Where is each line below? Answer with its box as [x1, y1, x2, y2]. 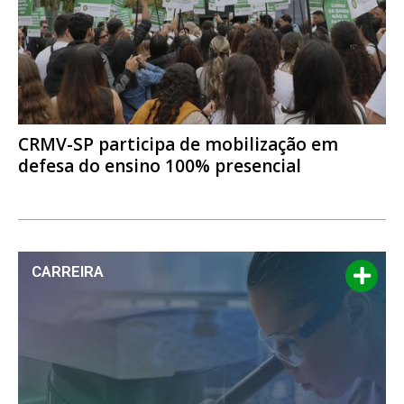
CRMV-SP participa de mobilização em [18, 133, 338, 157]
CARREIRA [32, 262, 104, 281]
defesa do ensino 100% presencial [18, 154, 306, 179]
